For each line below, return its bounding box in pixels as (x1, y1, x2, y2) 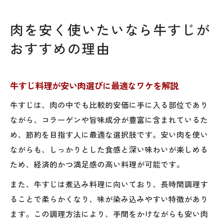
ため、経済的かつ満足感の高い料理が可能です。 (10, 158, 184, 169)
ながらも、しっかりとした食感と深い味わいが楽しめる (10, 143, 208, 155)
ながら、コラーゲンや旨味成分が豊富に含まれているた (10, 113, 208, 125)
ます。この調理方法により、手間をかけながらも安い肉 (10, 208, 208, 219)
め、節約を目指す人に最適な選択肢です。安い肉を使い (10, 128, 208, 140)
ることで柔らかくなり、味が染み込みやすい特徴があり (10, 193, 208, 204)
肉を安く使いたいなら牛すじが (10, 19, 211, 39)
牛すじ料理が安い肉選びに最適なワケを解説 (10, 79, 178, 92)
